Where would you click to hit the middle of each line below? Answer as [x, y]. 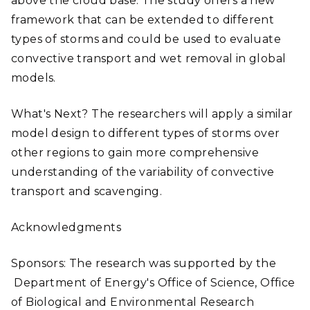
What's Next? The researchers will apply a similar [152, 114]
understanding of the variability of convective [143, 172]
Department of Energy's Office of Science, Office [153, 283]
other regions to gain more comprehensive [135, 153]
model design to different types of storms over [146, 133]
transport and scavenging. [86, 191]
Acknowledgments [66, 227]
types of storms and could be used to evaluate [146, 39]
